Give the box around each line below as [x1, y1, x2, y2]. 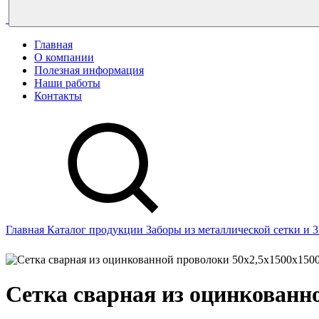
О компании [34, 51, 94, 63]
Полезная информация [34, 64, 144, 76]
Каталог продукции [47, 224, 146, 236]
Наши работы [34, 77, 100, 89]
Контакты [34, 90, 82, 102]
